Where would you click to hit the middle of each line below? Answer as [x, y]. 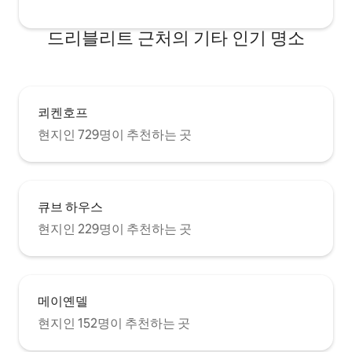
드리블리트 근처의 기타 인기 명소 [176, 38]
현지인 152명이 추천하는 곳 [114, 323]
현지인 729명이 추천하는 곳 [115, 134]
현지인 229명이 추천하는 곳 [115, 229]
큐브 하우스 [70, 207]
